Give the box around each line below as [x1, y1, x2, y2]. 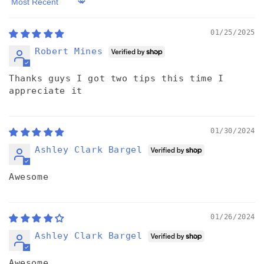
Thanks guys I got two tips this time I [9, 73, 224, 84]
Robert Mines [35, 46, 103, 57]
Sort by [8, 1, 48, 12]
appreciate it [9, 85, 82, 97]
